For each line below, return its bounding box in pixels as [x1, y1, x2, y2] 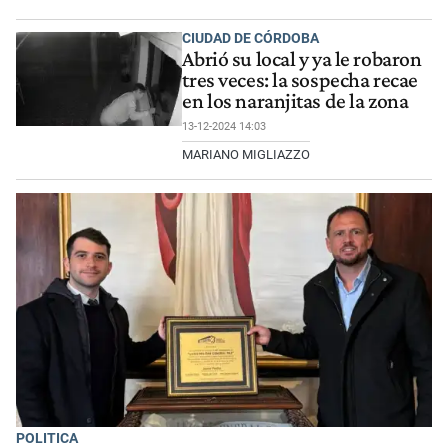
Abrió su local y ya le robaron [182, 46, 422, 71]
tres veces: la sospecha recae [182, 67, 418, 92]
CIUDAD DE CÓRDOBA [182, 30, 320, 47]
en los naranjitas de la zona [182, 88, 409, 113]
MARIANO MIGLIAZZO [182, 146, 311, 162]
